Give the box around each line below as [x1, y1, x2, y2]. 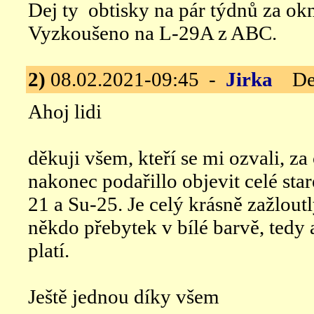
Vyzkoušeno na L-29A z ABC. [28, 22, 277, 44]
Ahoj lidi [28, 100, 102, 123]
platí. [28, 239, 69, 261]
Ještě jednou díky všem [28, 285, 219, 308]
